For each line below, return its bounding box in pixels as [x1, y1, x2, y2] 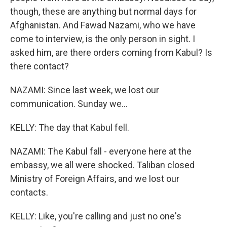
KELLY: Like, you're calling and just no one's [10, 211, 181, 221]
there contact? [10, 61, 69, 71]
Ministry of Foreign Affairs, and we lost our [10, 173, 179, 184]
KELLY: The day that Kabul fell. [10, 122, 129, 133]
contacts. [10, 187, 48, 198]
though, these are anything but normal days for [10, 6, 197, 17]
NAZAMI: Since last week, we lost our [10, 85, 159, 95]
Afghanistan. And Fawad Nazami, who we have [10, 20, 196, 30]
